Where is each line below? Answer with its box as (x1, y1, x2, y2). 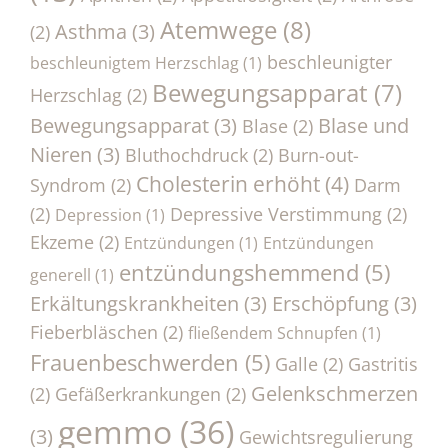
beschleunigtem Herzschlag (30, 51, 239, 74)
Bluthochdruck (125, 141, 248, 167)
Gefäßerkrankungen (55, 380, 221, 406)
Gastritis (348, 350, 418, 376)
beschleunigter (267, 48, 392, 74)
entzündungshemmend (119, 256, 359, 287)
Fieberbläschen (30, 318, 158, 344)
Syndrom (30, 171, 106, 197)
